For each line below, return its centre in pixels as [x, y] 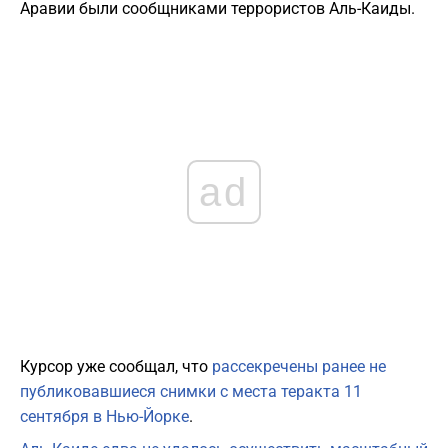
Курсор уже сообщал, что [116, 367]
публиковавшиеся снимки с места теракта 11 [191, 392]
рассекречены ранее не [299, 367]
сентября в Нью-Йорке [104, 417]
